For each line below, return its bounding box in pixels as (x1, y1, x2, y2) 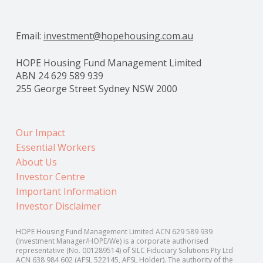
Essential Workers (15, 140, 96, 154)
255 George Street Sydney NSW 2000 (15, 82, 177, 95)
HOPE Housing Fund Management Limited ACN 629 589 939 (15, 227, 213, 237)
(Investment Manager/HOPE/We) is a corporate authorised (15, 236, 208, 247)
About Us (15, 155, 57, 168)
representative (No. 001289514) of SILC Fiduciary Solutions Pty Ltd (15, 245, 233, 256)
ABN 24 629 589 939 (15, 69, 103, 82)
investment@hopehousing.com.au (43, 29, 193, 42)
